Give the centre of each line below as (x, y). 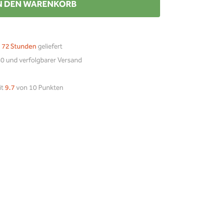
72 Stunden (19, 47)
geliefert (49, 47)
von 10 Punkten (39, 88)
